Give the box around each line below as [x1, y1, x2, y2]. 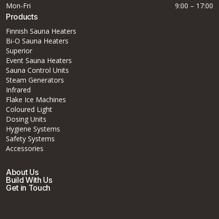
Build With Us [6, 175, 52, 185]
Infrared [6, 85, 31, 94]
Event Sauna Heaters [6, 56, 72, 65]
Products [6, 12, 38, 22]
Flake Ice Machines [6, 95, 66, 104]
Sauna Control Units [6, 66, 69, 75]
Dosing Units [6, 114, 46, 124]
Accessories [6, 144, 44, 153]
